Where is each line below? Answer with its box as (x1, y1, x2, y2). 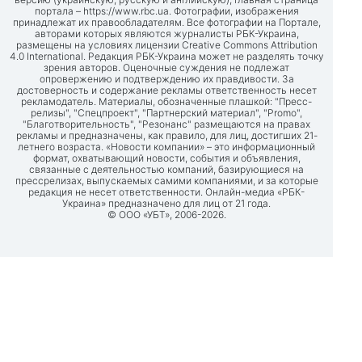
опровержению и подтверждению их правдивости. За (39, 72, 294, 85)
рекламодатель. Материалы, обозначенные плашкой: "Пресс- (21, 95, 312, 107)
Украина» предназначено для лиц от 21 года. (62, 196, 271, 209)
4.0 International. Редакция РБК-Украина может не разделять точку (9, 49, 324, 62)
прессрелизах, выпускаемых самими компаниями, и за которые (15, 174, 318, 187)
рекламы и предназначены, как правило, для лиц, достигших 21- (15, 128, 318, 141)
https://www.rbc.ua (82, 4, 169, 17)
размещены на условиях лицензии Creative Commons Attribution (15, 38, 318, 51)
